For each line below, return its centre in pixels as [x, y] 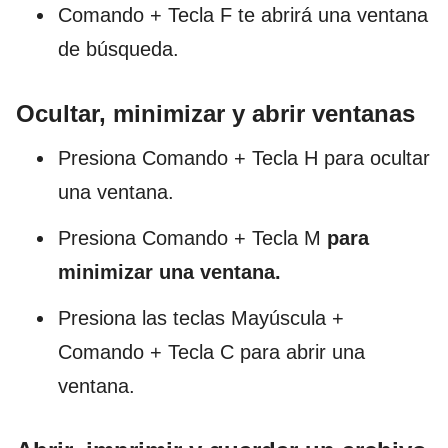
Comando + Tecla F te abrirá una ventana [243, 15]
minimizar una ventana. [169, 272]
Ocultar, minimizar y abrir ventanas [215, 114]
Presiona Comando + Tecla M [192, 238]
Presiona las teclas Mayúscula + [201, 318]
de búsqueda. [118, 49]
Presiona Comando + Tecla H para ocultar [244, 158]
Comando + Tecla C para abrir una [211, 352]
